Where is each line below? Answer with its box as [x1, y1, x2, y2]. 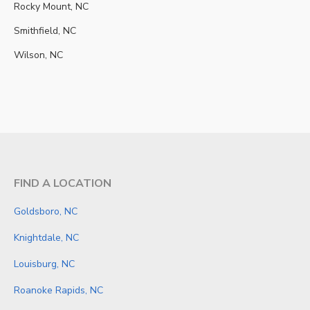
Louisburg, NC [14, 257, 75, 271]
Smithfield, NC [14, 24, 76, 37]
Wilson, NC [14, 48, 63, 62]
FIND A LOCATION [14, 176, 111, 191]
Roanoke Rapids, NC [14, 284, 103, 297]
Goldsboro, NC [14, 205, 77, 218]
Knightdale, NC [14, 231, 79, 244]
